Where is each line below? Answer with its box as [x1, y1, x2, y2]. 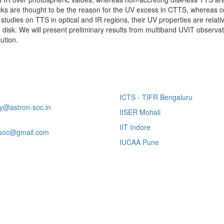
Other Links [119, 67, 196, 89]
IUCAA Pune [119, 136, 159, 147]
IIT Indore [119, 121, 150, 132]
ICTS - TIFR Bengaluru [119, 91, 192, 102]
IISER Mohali [119, 106, 160, 117]
